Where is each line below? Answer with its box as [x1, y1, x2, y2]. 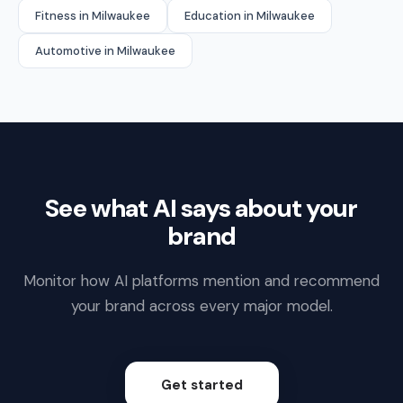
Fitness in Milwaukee [35, 7, 150, 23]
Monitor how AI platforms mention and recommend [23, 270, 380, 291]
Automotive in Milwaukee [35, 42, 175, 58]
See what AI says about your [45, 191, 358, 225]
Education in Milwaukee [184, 7, 315, 23]
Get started [160, 375, 243, 394]
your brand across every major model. [70, 295, 333, 316]
